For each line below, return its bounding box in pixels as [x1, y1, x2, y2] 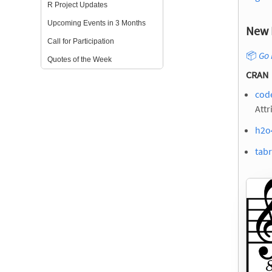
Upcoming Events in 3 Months [47, 19, 146, 27]
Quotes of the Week [47, 55, 112, 64]
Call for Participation [47, 37, 115, 46]
